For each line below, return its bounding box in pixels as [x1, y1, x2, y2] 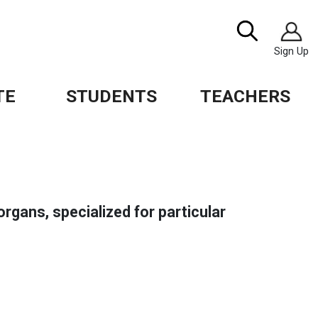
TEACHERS [200, 85, 291, 106]
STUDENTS [66, 85, 158, 106]
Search [216, 21, 256, 35]
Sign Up [273, 45, 309, 57]
